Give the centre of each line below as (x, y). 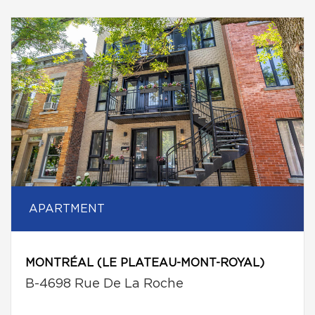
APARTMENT (67, 209)
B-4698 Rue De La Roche (104, 284)
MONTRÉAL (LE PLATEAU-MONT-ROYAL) (145, 263)
